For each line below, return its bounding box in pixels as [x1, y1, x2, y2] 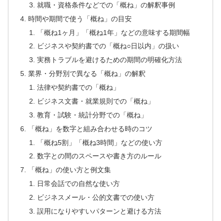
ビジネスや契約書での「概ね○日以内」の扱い [37, 42, 179, 50]
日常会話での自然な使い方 [37, 180, 120, 188]
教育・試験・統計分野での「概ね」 [37, 110, 147, 119]
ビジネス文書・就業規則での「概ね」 [37, 97, 154, 105]
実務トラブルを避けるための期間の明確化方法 [37, 56, 182, 64]
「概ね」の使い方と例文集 [28, 166, 111, 174]
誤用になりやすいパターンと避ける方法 [37, 207, 161, 215]
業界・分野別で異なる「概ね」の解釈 [28, 70, 146, 78]
